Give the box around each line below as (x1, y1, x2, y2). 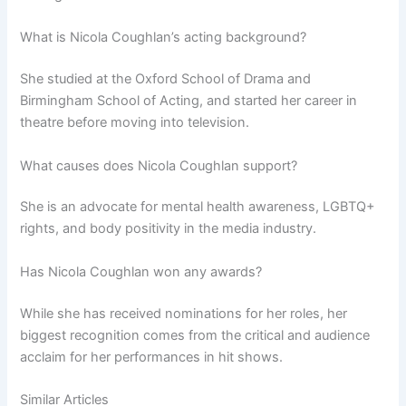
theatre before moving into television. (20, 114, 250, 131)
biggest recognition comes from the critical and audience (20, 326, 371, 343)
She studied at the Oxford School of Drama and (20, 71, 312, 88)
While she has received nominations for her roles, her (20, 304, 348, 322)
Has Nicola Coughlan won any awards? (20, 263, 263, 280)
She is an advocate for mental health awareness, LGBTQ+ (20, 198, 376, 216)
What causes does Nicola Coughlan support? (20, 157, 298, 174)
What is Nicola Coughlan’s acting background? (20, 29, 307, 46)
